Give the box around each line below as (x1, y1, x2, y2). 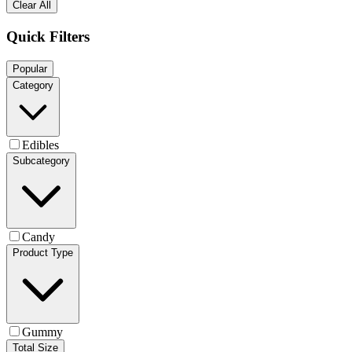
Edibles (22, 137, 59, 152)
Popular (13, 62, 47, 75)
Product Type (13, 246, 73, 258)
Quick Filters (6, 28, 90, 46)
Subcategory (13, 154, 70, 167)
